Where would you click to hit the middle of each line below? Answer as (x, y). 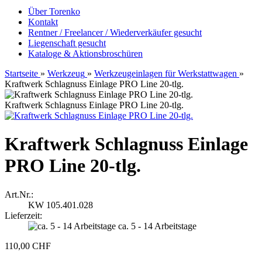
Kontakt (43, 22)
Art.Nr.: (19, 194)
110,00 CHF (28, 246)
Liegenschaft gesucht (67, 43)
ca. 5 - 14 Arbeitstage (157, 226)
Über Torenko (54, 11)
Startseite (21, 73)
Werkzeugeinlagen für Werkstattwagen (166, 73)
